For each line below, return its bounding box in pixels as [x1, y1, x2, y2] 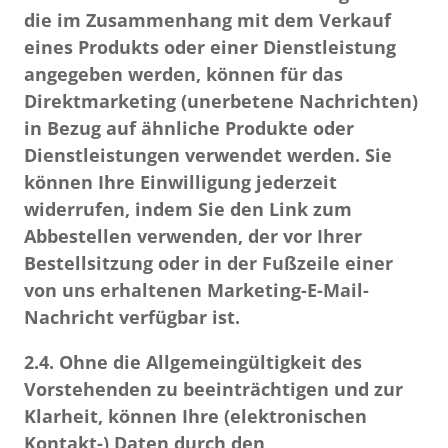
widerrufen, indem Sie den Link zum [24, 197, 352, 221]
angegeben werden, [24, 62, 206, 86]
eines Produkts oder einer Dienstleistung [24, 35, 396, 59]
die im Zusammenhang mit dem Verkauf [24, 8, 391, 32]
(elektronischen [224, 404, 367, 428]
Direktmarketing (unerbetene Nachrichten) [24, 89, 418, 113]
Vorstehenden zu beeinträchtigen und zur [24, 377, 403, 401]
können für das [206, 62, 343, 86]
